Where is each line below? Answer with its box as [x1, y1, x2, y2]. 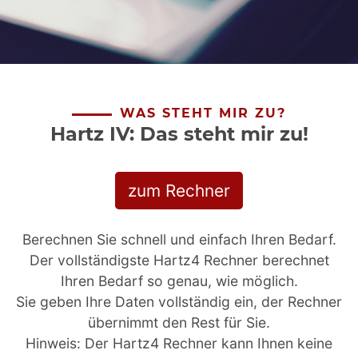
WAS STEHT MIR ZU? [120, 105, 286, 121]
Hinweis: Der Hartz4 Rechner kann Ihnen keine [26, 335, 332, 352]
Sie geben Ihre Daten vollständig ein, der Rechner [16, 293, 342, 310]
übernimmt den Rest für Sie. [88, 314, 270, 331]
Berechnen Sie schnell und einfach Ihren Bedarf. [22, 231, 336, 248]
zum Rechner [128, 181, 230, 201]
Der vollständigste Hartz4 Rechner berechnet [29, 252, 329, 268]
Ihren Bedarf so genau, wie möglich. [60, 272, 298, 289]
